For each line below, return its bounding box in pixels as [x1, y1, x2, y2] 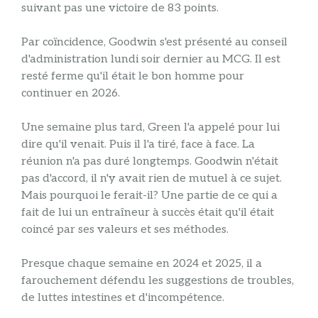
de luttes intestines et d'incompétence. [21, 291, 224, 305]
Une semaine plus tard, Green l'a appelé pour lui [21, 121, 280, 135]
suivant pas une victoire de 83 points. [21, 1, 219, 16]
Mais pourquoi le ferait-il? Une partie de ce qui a [21, 189, 278, 203]
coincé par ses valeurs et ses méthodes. [21, 223, 229, 237]
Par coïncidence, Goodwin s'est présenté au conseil [21, 35, 287, 50]
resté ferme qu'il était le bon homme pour [21, 70, 244, 84]
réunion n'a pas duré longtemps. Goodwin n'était [21, 155, 278, 169]
